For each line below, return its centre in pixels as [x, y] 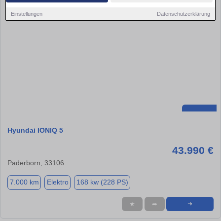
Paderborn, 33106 [36, 163]
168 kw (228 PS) [102, 182]
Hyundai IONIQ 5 [35, 130]
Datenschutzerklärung [183, 14]
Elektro [57, 182]
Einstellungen [27, 14]
